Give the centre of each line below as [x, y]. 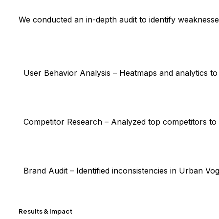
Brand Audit [47, 171]
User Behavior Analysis [68, 73]
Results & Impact [45, 211]
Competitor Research [64, 122]
